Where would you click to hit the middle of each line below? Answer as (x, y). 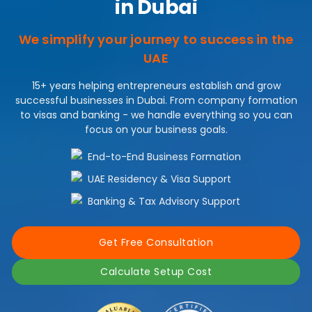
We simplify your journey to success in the (156, 40)
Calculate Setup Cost (156, 271)
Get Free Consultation (156, 242)
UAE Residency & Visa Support (159, 179)
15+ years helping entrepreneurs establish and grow (156, 86)
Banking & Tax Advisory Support (164, 201)
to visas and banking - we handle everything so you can (156, 115)
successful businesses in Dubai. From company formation (156, 101)
